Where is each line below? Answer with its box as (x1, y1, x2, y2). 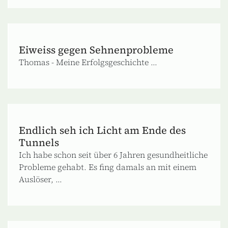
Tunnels (19, 135, 59, 150)
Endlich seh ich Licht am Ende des (19, 123, 186, 137)
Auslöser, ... (19, 173, 62, 185)
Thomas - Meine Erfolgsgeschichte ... (19, 56, 157, 68)
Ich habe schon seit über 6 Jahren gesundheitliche (19, 149, 208, 160)
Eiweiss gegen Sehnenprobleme (19, 42, 174, 57)
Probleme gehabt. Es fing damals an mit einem (19, 161, 196, 173)
